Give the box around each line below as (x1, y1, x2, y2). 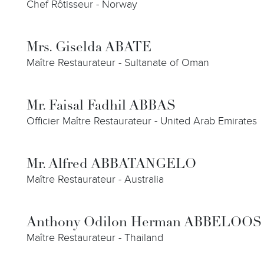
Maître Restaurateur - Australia (27, 173, 164, 186)
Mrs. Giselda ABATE (27, 41, 151, 55)
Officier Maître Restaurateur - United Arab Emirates (27, 115, 257, 127)
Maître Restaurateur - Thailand (27, 232, 163, 244)
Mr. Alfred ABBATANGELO (27, 158, 196, 171)
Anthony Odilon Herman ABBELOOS (27, 216, 262, 230)
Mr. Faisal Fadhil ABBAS (27, 100, 176, 113)
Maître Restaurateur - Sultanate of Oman (27, 57, 209, 69)
